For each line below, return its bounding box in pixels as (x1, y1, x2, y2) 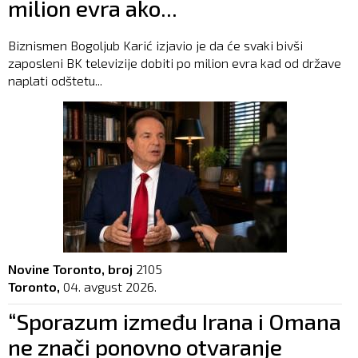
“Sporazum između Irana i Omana (8, 307, 341, 335)
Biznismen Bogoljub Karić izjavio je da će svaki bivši (8, 37, 303, 53)
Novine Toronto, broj (8, 261, 133, 276)
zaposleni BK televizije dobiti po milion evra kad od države (8, 54, 341, 70)
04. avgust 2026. (63, 278, 157, 294)
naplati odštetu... (8, 72, 102, 88)
